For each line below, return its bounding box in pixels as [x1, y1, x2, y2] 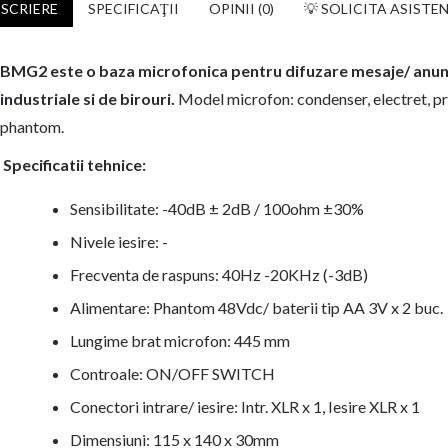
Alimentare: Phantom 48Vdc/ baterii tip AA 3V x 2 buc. [70, 298, 443, 317]
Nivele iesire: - [70, 232, 171, 251]
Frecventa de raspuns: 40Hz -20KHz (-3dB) [70, 265, 368, 284]
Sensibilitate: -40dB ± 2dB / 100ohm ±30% [70, 199, 364, 218]
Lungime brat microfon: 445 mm [70, 331, 290, 350]
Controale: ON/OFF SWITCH [70, 364, 275, 383]
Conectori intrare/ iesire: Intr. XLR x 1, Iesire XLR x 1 [70, 397, 420, 416]
